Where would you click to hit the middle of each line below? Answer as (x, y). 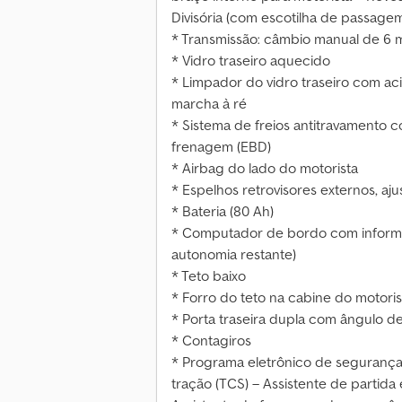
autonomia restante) (234, 254)
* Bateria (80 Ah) (223, 211)
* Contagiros (211, 341)
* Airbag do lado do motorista (265, 168)
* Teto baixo (209, 276)
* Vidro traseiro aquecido (251, 61)
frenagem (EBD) (221, 147)
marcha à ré (209, 104)
